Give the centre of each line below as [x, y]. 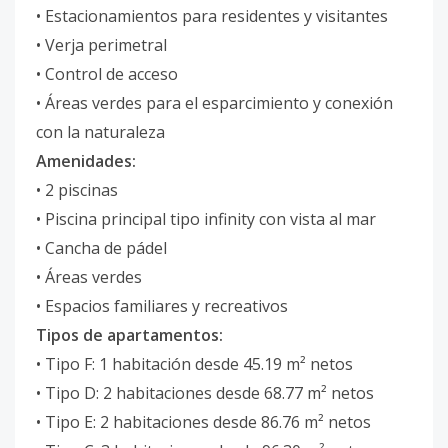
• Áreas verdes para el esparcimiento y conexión [214, 103]
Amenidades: [86, 161]
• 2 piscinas [77, 190]
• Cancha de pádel [101, 248]
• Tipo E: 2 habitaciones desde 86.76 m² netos [203, 422]
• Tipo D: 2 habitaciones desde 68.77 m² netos [205, 393]
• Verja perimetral [101, 45]
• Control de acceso [107, 74]
